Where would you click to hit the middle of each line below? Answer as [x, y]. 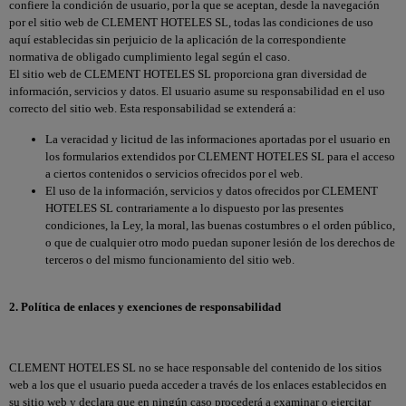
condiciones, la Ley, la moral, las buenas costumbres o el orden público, [220, 225]
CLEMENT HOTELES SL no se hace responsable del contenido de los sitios [195, 367]
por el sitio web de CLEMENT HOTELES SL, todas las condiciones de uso [191, 23]
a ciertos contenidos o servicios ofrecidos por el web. [174, 173]
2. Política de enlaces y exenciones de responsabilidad [145, 306]
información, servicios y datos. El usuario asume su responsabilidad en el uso [197, 92]
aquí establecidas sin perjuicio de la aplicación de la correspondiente [178, 40]
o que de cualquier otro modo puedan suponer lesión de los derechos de [220, 242]
